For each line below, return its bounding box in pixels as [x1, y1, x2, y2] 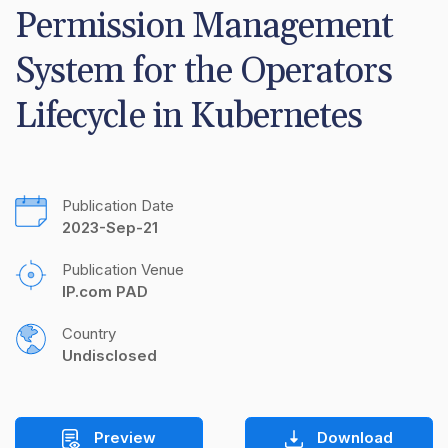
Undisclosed [62, 346, 157, 366]
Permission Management [15, 3, 394, 49]
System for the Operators [15, 48, 393, 94]
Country [62, 324, 116, 344]
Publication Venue [62, 260, 184, 280]
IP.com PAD [62, 282, 148, 302]
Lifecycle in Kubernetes [15, 93, 363, 139]
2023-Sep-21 [62, 218, 158, 238]
